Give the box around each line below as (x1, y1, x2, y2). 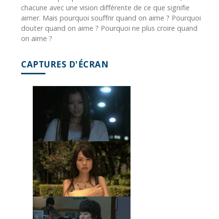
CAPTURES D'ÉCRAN (21, 59, 109, 70)
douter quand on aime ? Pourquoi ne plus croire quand (21, 23, 197, 33)
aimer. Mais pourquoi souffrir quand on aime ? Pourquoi (21, 13, 201, 23)
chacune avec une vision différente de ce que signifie (21, 3, 190, 13)
